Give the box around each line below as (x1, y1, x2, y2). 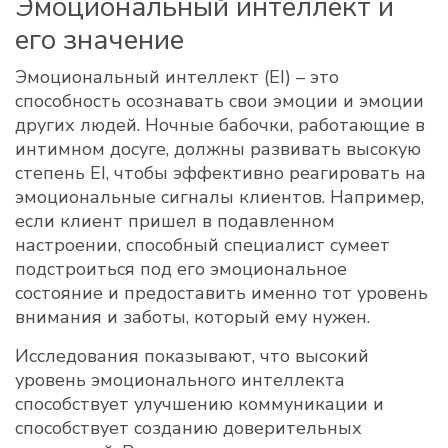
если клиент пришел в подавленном (15, 209, 335, 233)
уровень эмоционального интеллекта (15, 368, 345, 392)
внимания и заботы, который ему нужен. (15, 305, 370, 329)
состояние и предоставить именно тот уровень (15, 281, 428, 305)
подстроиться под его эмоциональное (15, 257, 347, 281)
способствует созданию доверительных (15, 416, 362, 440)
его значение (15, 21, 184, 59)
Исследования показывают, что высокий (15, 344, 369, 368)
